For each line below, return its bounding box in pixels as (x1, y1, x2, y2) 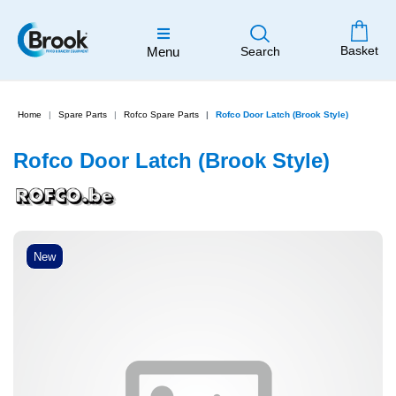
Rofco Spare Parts (124, 110, 199, 119)
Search (240, 44, 280, 58)
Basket (340, 42, 378, 57)
